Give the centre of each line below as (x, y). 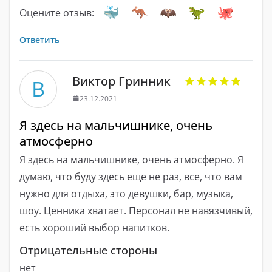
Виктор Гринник (121, 81)
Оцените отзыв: (57, 12)
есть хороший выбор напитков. (94, 227)
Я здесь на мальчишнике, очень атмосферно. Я (131, 159)
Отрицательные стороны (88, 250)
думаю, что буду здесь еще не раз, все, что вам (131, 176)
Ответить (39, 39)
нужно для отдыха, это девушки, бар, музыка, (126, 193)
